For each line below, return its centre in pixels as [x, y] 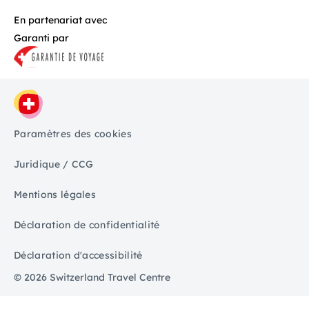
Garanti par [41, 38]
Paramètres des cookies [73, 133]
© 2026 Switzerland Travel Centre [92, 278]
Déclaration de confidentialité [87, 225]
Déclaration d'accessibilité [78, 255]
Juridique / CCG [54, 164]
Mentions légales [55, 194]
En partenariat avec [60, 20]
